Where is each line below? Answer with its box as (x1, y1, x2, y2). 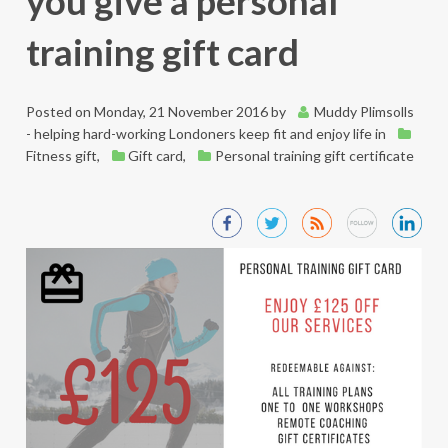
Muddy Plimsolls (314, 102, 415, 120)
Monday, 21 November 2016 (93, 102, 268, 120)
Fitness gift (25, 146, 97, 164)
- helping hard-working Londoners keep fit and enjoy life (25, 124, 372, 142)
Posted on (25, 102, 91, 120)
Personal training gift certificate (214, 146, 414, 164)
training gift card (25, 30, 299, 75)
